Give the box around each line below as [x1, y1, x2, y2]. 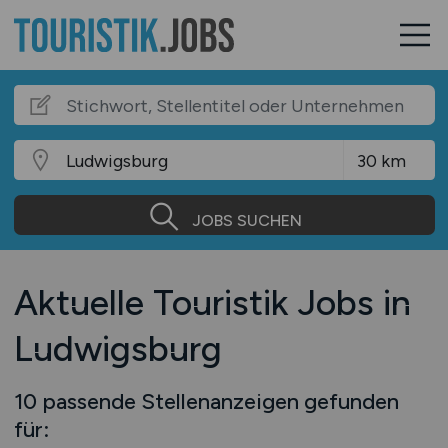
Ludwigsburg [13, 327, 222, 370]
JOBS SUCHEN [191, 210, 302, 230]
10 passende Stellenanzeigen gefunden [13, 388, 399, 414]
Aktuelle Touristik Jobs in [13, 281, 411, 324]
